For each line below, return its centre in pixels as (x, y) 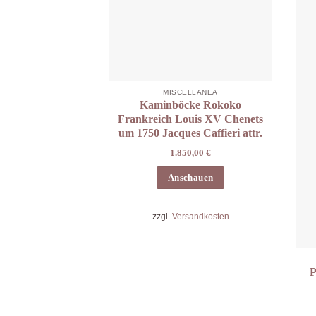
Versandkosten (200, 217)
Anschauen (190, 177)
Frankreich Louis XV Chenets (191, 119)
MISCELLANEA (190, 92)
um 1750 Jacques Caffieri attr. (191, 133)
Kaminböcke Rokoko (191, 105)
